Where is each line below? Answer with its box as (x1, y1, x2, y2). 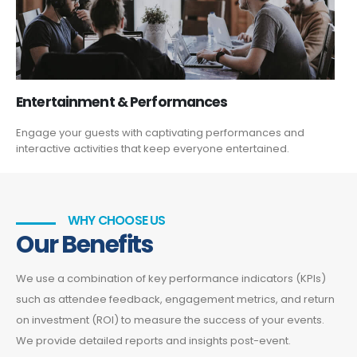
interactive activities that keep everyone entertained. (16, 141, 289, 157)
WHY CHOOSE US (67, 212, 166, 229)
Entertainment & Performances (16, 92, 228, 112)
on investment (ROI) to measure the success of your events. (16, 312, 324, 328)
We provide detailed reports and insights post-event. (16, 333, 291, 349)
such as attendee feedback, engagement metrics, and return (16, 292, 335, 308)
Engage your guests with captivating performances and (16, 125, 304, 141)
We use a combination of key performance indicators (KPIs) (16, 271, 326, 287)
